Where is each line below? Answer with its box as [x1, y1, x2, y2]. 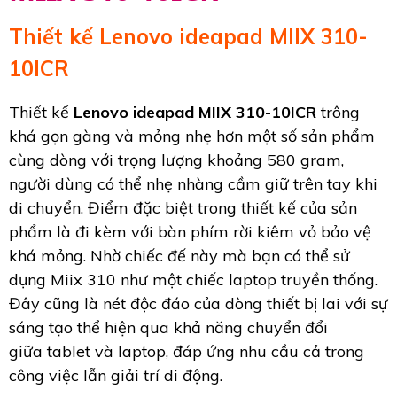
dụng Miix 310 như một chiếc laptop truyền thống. [9, 269, 378, 290]
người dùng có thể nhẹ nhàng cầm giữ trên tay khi [9, 174, 378, 194]
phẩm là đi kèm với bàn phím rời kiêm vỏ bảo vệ [9, 222, 371, 242]
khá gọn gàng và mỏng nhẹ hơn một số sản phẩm [9, 126, 375, 146]
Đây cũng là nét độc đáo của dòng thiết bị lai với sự [9, 293, 388, 314]
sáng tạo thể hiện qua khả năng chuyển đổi [9, 317, 328, 338]
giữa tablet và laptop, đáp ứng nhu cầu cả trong [9, 341, 364, 362]
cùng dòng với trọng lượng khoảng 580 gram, [9, 150, 344, 170]
